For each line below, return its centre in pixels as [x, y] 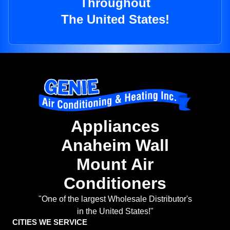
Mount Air [115, 165]
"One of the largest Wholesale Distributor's [115, 199]
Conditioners [115, 184]
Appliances [115, 127]
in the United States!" [115, 212]
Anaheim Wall [115, 146]
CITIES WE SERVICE [50, 222]
